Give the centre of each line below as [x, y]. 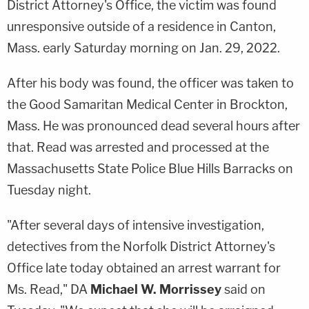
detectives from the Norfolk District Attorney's [141, 246]
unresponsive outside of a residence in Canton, [141, 26]
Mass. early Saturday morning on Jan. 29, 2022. [143, 48]
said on [243, 289]
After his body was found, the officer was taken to [150, 83]
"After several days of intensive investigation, [136, 225]
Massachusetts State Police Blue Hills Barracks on [150, 168]
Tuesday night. [49, 190]
